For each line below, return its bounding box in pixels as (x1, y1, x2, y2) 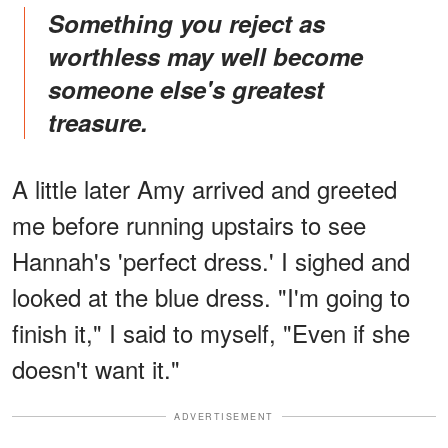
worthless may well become (48, 38, 363, 73)
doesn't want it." (12, 350, 180, 386)
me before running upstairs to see (12, 206, 366, 242)
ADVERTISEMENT (174, 409, 274, 423)
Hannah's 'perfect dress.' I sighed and (12, 242, 410, 278)
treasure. (48, 104, 148, 139)
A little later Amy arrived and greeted (12, 170, 397, 206)
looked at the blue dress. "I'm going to (12, 278, 410, 314)
